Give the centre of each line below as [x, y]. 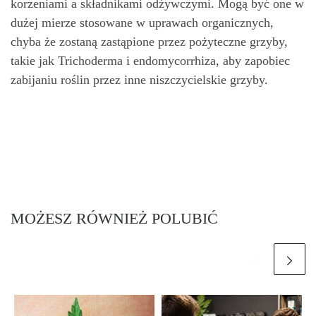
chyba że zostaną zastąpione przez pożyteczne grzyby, [149, 42]
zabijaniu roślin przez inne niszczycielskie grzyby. [139, 80]
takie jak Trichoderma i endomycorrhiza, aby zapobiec [150, 61]
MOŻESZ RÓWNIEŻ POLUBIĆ [114, 218]
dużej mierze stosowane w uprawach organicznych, [142, 23]
